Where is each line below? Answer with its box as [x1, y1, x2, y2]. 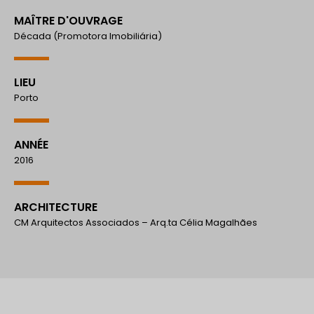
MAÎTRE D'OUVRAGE [14, 12, 123, 29]
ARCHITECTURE [14, 198, 97, 215]
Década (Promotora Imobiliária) [14, 29, 162, 43]
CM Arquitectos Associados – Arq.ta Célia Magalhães [14, 215, 257, 229]
